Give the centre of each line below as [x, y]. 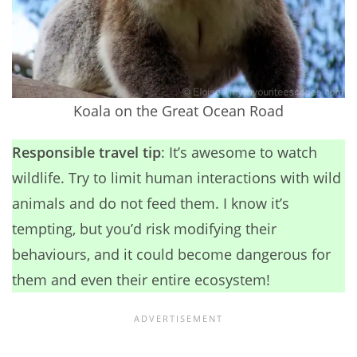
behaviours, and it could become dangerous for [171, 255]
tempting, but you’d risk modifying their [144, 229]
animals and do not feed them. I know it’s [151, 204]
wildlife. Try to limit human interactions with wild [177, 178]
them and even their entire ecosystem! [141, 280]
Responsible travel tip [86, 153]
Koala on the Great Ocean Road [178, 111]
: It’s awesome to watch [239, 153]
